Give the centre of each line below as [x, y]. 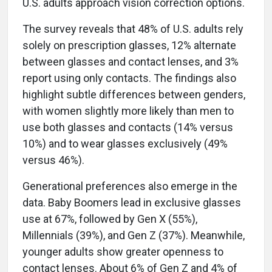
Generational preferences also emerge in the [130, 186]
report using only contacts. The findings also [129, 78]
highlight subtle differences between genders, [134, 94]
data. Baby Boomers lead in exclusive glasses [132, 202]
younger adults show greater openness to [123, 251]
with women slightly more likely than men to [128, 110]
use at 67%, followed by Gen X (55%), [110, 219]
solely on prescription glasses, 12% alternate [129, 45]
